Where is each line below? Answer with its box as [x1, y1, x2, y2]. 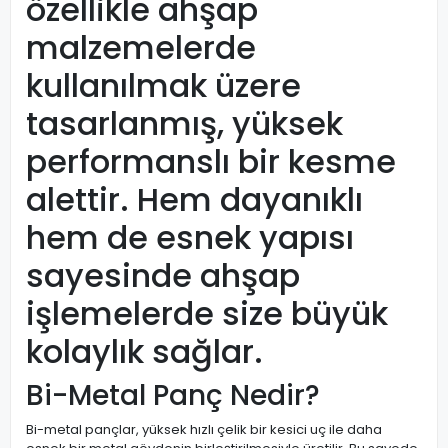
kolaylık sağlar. [26, 329, 263, 374]
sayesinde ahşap [26, 253, 300, 298]
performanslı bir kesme [26, 139, 396, 184]
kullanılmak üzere [26, 63, 301, 108]
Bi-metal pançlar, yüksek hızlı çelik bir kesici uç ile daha [26, 420, 382, 439]
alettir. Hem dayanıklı [26, 177, 363, 222]
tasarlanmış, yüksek [26, 101, 343, 146]
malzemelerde [26, 25, 256, 70]
